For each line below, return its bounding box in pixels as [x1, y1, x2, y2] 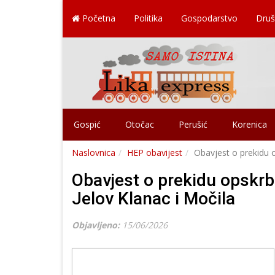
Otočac [125, 118, 154, 130]
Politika [134, 12, 163, 24]
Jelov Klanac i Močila [72, 188, 235, 209]
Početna [80, 12, 115, 24]
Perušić [179, 118, 207, 130]
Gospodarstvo [181, 12, 238, 24]
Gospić [74, 118, 101, 130]
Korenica [232, 118, 267, 130]
